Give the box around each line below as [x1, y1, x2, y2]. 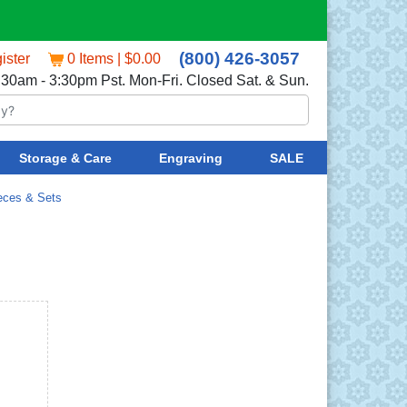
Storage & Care [18, 150, 112, 165]
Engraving [158, 150, 223, 165]
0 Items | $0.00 [67, 51, 161, 66]
